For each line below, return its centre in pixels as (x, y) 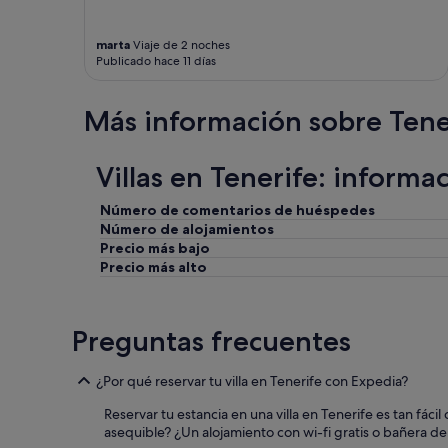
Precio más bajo (155, 247)
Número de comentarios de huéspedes (237, 209)
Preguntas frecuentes (211, 340)
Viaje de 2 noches (180, 44)
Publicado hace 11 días (156, 60)
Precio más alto (153, 266)
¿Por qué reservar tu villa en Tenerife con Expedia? (252, 380)
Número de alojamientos (187, 228)
